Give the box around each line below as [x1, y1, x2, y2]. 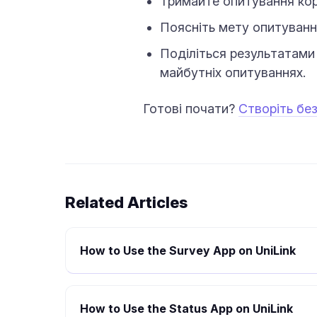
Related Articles [65, 193, 188, 212]
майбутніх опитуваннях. [160, 65, 306, 80]
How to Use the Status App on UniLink [80, 301, 293, 316]
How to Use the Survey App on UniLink [80, 243, 296, 258]
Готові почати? [143, 101, 238, 116]
